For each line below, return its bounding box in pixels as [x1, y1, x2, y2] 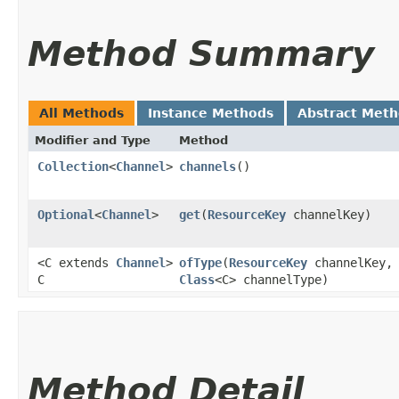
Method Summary [28, 33, 374, 74]
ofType [179, 255, 222, 270]
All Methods [39, 105, 124, 120]
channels [179, 159, 236, 174]
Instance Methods [148, 105, 273, 120]
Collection [37, 159, 109, 174]
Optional [37, 207, 94, 222]
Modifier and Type [35, 133, 151, 147]
